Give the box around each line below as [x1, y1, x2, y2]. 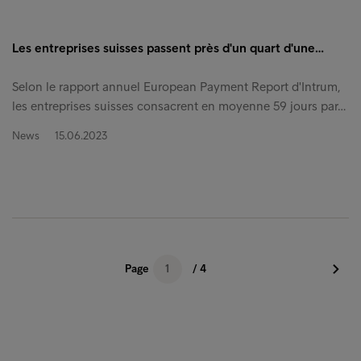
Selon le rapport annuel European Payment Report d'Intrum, [12, 78, 341, 94]
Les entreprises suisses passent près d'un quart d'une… [12, 39, 324, 56]
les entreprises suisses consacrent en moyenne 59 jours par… [12, 98, 346, 114]
